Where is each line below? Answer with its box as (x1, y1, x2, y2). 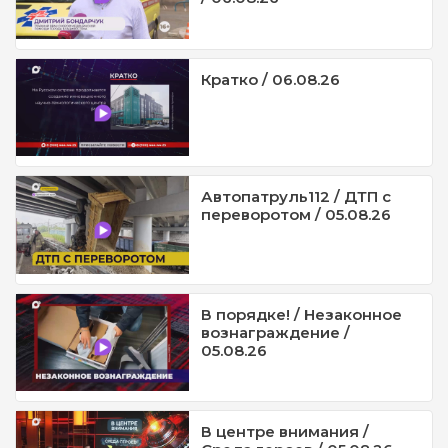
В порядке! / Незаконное (201, 304, 403, 324)
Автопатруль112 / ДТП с (201, 187, 392, 207)
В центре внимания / (201, 422, 370, 442)
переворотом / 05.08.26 (201, 205, 392, 225)
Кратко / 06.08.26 (201, 69, 341, 89)
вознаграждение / (201, 322, 351, 342)
